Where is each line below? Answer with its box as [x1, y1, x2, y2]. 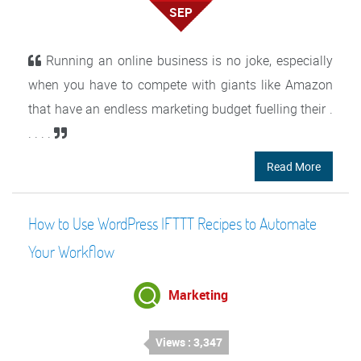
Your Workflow [28, 241, 114, 263]
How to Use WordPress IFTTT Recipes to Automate [28, 213, 317, 234]
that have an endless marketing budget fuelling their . [28, 100, 333, 118]
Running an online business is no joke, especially [41, 52, 333, 70]
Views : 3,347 [155, 334, 222, 351]
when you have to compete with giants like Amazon [28, 76, 333, 94]
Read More [267, 159, 321, 175]
